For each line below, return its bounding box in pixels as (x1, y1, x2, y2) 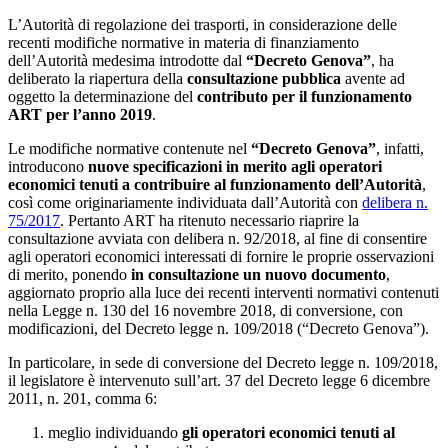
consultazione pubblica (183, 70, 341, 88)
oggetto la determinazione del (8, 88, 193, 106)
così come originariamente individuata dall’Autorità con (8, 194, 362, 212)
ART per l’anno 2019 (8, 106, 152, 124)
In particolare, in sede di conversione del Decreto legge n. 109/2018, (8, 354, 438, 372)
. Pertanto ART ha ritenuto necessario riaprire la (60, 212, 359, 230)
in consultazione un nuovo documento (131, 266, 386, 284)
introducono (8, 158, 88, 176)
